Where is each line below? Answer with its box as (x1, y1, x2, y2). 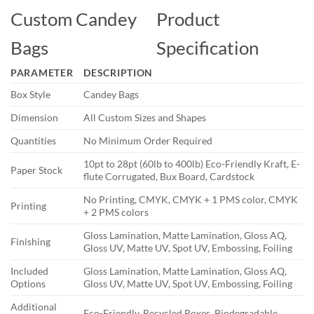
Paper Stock (11, 164, 62, 177)
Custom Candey (11, 8, 137, 31)
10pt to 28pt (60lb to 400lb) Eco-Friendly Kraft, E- (83, 158, 301, 170)
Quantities (11, 135, 56, 147)
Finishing (11, 235, 50, 248)
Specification (156, 36, 259, 60)
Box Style (11, 88, 50, 101)
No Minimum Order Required (83, 135, 213, 147)
